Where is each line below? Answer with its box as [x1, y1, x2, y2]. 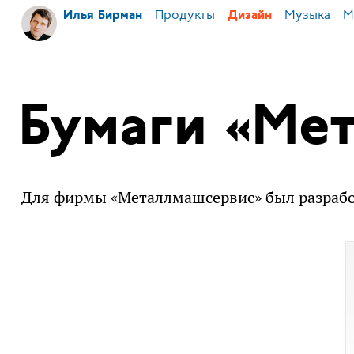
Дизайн [227, 9, 272, 22]
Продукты [154, 6, 215, 24]
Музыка [284, 6, 330, 24]
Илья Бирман [62, 9, 142, 22]
